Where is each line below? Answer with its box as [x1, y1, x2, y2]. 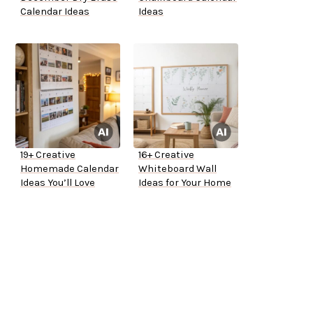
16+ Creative [138, 149, 194, 161]
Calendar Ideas [20, 6, 89, 18]
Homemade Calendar [20, 163, 119, 175]
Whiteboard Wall [138, 163, 217, 175]
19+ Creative [20, 149, 75, 161]
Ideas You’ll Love [20, 177, 95, 189]
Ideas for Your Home [138, 177, 231, 189]
